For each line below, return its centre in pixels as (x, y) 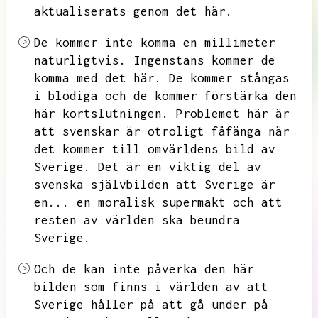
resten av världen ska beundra (137, 220)
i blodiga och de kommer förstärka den (165, 96)
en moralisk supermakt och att (180, 202)
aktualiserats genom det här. (133, 11)
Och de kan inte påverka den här (144, 269)
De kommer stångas (229, 78)
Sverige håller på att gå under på (151, 305)
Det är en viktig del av (180, 167)
